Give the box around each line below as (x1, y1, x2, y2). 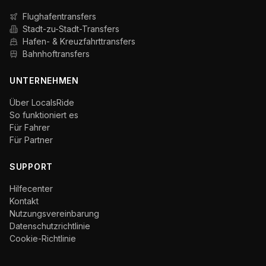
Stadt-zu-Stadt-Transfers (23, 24, 119, 34)
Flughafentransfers (23, 11, 96, 21)
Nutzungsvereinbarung (9, 208, 99, 218)
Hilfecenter (9, 183, 53, 194)
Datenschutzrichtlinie (9, 221, 90, 231)
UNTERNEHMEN (9, 75, 79, 85)
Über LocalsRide (9, 97, 74, 107)
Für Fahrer (9, 122, 50, 132)
